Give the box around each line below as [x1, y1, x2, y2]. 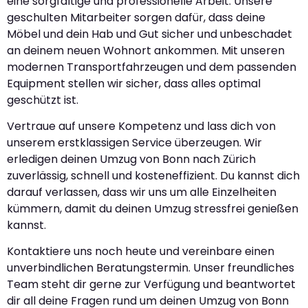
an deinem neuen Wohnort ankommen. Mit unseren [7, 42, 285, 58]
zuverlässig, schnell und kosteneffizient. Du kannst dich [7, 167, 300, 184]
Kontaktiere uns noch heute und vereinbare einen [7, 243, 274, 260]
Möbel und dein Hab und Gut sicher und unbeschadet [7, 25, 292, 42]
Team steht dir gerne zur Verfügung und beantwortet [7, 276, 296, 293]
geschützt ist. [7, 91, 78, 108]
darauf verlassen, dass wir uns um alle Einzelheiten [7, 184, 276, 200]
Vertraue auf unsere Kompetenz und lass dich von [7, 118, 276, 134]
